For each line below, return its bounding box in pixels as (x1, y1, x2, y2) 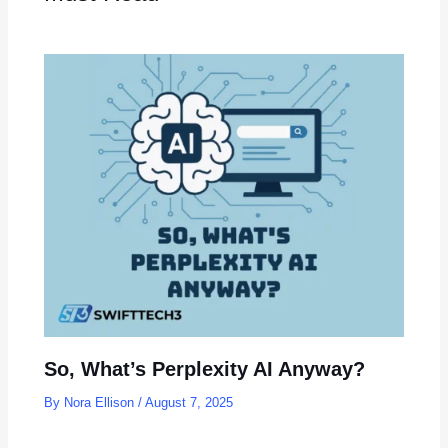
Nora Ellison (64, 395, 139, 411)
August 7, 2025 (145, 395, 234, 411)
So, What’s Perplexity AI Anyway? (44, 358, 366, 381)
